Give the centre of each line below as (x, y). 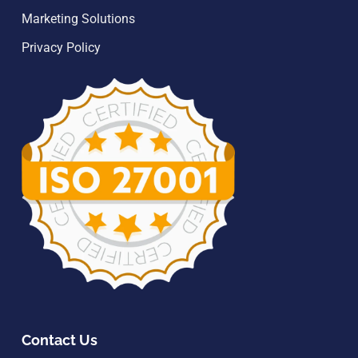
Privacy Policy (61, 47)
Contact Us (60, 340)
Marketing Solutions (78, 18)
